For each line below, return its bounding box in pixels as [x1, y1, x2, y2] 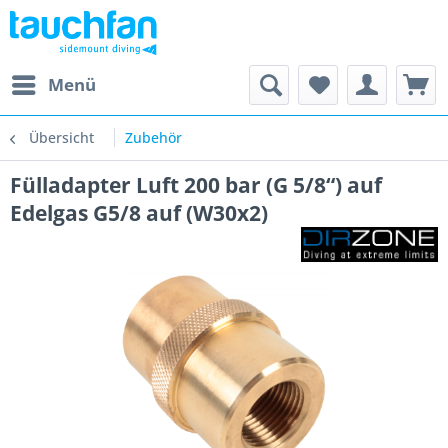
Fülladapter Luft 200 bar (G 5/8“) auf [10, 171, 382, 199]
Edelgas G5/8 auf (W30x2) [10, 199, 268, 227]
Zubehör [125, 128, 182, 147]
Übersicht [29, 128, 94, 147]
